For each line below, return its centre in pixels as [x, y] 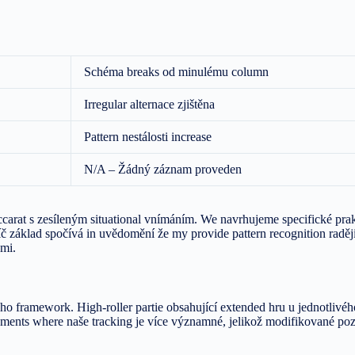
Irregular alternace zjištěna [149, 104]
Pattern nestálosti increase [148, 136]
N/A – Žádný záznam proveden [163, 169]
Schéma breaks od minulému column [176, 71]
